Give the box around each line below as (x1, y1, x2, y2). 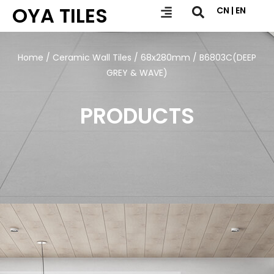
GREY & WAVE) (106, 67, 168, 79)
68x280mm (141, 51, 190, 64)
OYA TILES (12, 2, 108, 29)
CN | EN (216, 4, 246, 17)
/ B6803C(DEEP (190, 51, 256, 64)
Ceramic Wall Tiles (53, 51, 131, 64)
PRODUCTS (80, 101, 194, 131)
